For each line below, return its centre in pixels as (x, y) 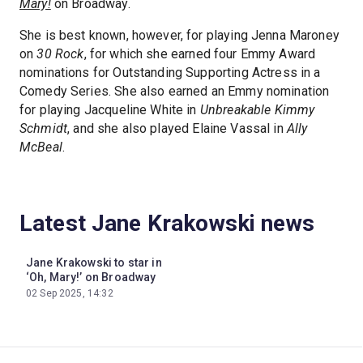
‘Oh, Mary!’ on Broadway (91, 277)
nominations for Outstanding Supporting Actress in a (170, 72)
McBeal (41, 147)
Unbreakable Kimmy (257, 109)
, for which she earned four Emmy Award (200, 53)
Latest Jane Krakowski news (167, 223)
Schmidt (44, 128)
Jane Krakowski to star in (94, 262)
